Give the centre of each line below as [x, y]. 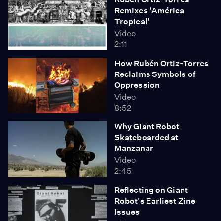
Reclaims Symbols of [155, 74]
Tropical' [132, 21]
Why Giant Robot [147, 127]
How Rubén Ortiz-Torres [162, 63]
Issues [127, 212]
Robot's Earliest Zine [155, 201]
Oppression [137, 85]
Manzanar [134, 148]
